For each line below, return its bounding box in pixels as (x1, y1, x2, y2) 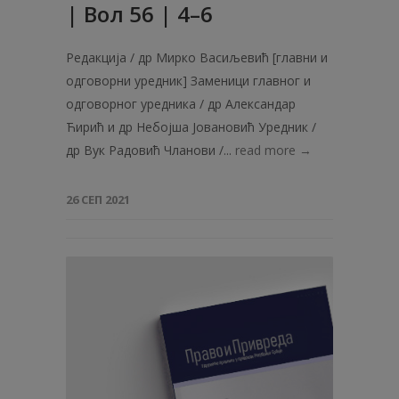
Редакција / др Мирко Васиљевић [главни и (66, 49, 328, 66)
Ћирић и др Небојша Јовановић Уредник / (66, 118, 316, 135)
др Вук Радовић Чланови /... (66, 142, 235, 159)
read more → (235, 142, 312, 159)
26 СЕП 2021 (66, 191, 130, 208)
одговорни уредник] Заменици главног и (66, 72, 311, 89)
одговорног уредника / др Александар (66, 95, 296, 112)
